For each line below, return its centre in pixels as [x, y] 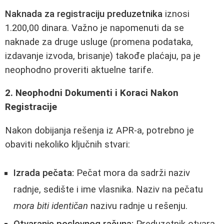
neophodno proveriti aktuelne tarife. [79, 70]
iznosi [176, 14]
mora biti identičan [51, 206]
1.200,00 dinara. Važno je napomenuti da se [94, 28]
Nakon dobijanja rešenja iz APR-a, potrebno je [99, 130]
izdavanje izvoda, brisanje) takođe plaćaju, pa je [103, 56]
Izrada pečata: [44, 173]
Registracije [31, 107]
